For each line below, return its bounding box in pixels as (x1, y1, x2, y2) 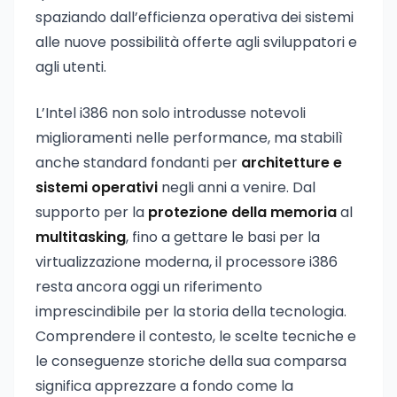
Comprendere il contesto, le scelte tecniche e (35, 326, 356, 346)
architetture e (241, 152, 342, 173)
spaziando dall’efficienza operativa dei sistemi (35, 7, 354, 27)
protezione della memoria (148, 202, 337, 222)
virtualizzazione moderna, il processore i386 (35, 252, 338, 272)
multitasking (35, 227, 126, 247)
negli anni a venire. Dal (158, 177, 315, 198)
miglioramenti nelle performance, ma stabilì (35, 128, 343, 148)
